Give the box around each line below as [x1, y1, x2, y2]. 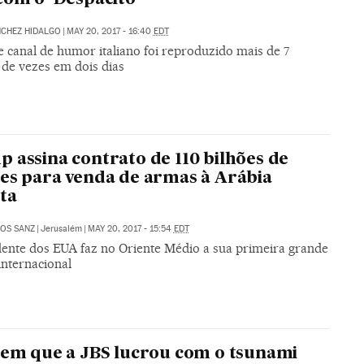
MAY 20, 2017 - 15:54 [87, 223, 174, 234]
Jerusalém [40, 223, 82, 234]
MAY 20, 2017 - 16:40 [66, 25, 154, 37]
